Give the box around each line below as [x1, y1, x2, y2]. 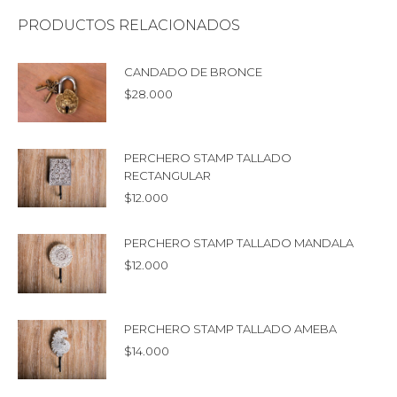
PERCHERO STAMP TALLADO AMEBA [124, 321, 337, 336]
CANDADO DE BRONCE [124, 64, 262, 79]
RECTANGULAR [124, 167, 211, 183]
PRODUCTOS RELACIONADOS [18, 16, 240, 34]
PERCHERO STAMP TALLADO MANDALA [124, 236, 354, 251]
